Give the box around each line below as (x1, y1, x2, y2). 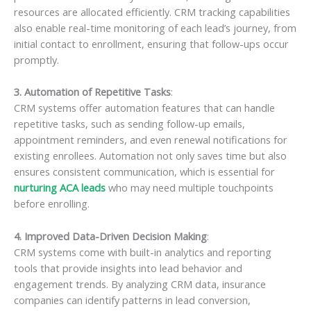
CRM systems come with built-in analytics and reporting (14, 244, 271, 259)
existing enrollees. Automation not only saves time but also (14, 149, 287, 163)
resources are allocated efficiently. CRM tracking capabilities (14, 4, 290, 19)
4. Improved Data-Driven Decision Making (14, 228, 207, 243)
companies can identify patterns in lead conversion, (14, 292, 251, 307)
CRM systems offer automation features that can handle (14, 101, 275, 115)
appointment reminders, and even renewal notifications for (14, 133, 287, 147)
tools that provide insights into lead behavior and (14, 260, 242, 275)
